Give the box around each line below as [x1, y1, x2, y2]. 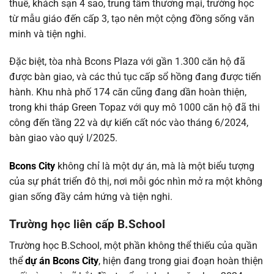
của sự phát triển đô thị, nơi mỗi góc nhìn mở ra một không [9, 176, 262, 188]
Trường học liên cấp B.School [9, 217, 165, 231]
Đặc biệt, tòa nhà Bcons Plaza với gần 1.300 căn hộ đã [9, 56, 245, 68]
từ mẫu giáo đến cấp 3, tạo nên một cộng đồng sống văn [9, 12, 254, 24]
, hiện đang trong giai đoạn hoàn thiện [98, 254, 263, 267]
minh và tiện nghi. [9, 28, 86, 40]
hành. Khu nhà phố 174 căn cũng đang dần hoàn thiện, [9, 86, 246, 98]
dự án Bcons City [25, 254, 98, 267]
